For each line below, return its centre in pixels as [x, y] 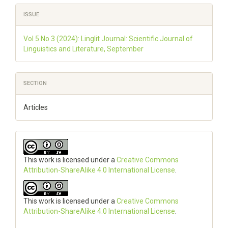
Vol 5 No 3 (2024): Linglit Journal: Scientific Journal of [108, 39]
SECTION [35, 83]
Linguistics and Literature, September [83, 49]
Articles [36, 107]
